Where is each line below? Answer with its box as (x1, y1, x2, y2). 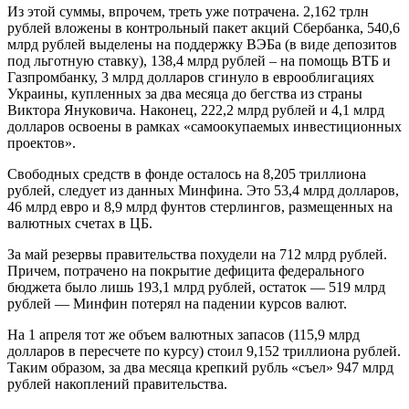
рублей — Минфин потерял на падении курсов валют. (7, 296, 347, 312)
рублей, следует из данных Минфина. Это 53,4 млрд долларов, (7, 183, 399, 199)
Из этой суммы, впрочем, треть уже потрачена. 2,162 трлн (7, 4, 369, 20)
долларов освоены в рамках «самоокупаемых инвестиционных (7, 119, 402, 135)
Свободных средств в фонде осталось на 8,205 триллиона (7, 166, 366, 183)
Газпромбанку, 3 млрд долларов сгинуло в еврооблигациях (7, 69, 374, 86)
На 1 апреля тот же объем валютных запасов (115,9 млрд (7, 327, 360, 343)
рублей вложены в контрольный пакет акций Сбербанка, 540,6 (7, 20, 400, 37)
